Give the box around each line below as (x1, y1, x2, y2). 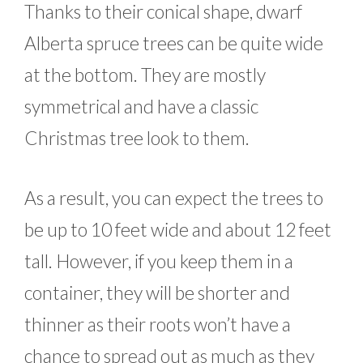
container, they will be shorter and (24, 280, 290, 304)
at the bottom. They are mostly (24, 63, 266, 87)
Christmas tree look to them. (24, 126, 250, 150)
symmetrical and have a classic (24, 95, 258, 118)
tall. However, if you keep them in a (24, 249, 293, 272)
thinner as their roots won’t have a (24, 312, 291, 335)
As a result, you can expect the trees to (24, 186, 323, 209)
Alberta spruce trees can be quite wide (24, 32, 323, 55)
